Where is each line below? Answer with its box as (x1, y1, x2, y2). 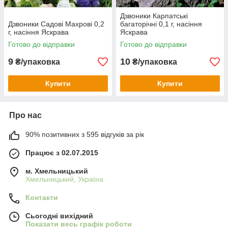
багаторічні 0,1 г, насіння (120, 20, 202, 28)
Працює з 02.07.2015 (25, 149, 98, 157)
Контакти (25, 193, 58, 202)
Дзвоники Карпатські (120, 12, 188, 20)
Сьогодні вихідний (25, 212, 93, 220)
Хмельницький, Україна (25, 175, 103, 183)
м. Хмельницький (25, 167, 88, 175)
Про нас (9, 111, 42, 120)
